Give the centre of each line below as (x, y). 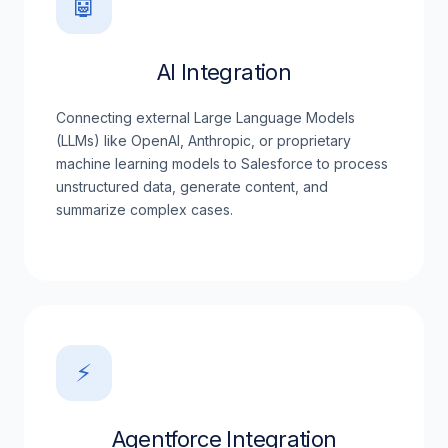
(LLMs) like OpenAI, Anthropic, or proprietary (203, 140)
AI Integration (224, 72)
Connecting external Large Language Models (205, 117)
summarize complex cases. (144, 209)
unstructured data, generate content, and (192, 186)
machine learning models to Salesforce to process (222, 163)
